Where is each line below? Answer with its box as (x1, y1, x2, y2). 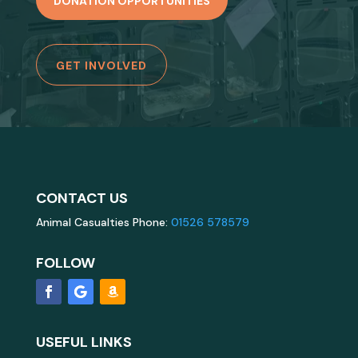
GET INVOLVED (55, 58, 147, 73)
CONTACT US (35, 188, 128, 208)
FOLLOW (35, 253, 95, 272)
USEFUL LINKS (35, 332, 132, 352)
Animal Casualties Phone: (35, 214, 171, 229)
